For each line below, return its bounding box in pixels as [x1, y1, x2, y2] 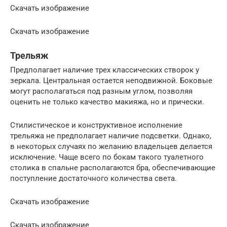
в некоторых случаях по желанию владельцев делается [10, 142, 212, 151]
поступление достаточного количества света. [10, 174, 177, 183]
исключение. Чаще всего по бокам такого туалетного [10, 153, 204, 162]
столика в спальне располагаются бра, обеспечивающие [10, 163, 215, 172]
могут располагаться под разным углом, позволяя [10, 87, 193, 96]
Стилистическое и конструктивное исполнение [10, 121, 182, 130]
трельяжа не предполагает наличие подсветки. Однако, [10, 131, 211, 140]
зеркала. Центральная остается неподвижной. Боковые [10, 76, 212, 85]
